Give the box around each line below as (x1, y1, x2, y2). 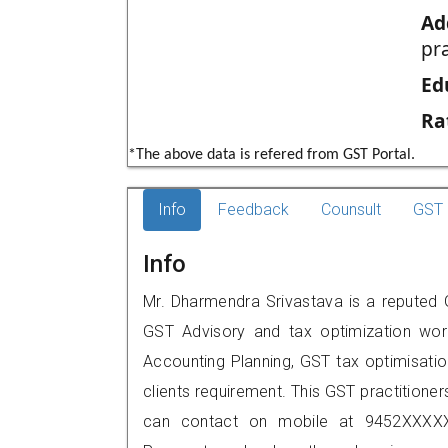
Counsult (321, 200, 381, 219)
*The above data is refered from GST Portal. (128, 147, 415, 163)
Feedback (218, 200, 289, 219)
